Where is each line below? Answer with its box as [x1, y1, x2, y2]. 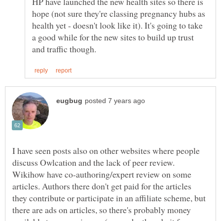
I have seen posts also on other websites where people [12, 144, 200, 156]
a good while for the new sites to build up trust [32, 31, 194, 43]
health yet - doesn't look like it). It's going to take [32, 19, 203, 31]
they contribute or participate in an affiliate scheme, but [12, 191, 206, 204]
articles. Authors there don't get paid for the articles [12, 180, 191, 192]
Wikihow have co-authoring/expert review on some [12, 168, 191, 180]
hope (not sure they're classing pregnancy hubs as [32, 7, 205, 19]
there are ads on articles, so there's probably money [12, 203, 191, 216]
